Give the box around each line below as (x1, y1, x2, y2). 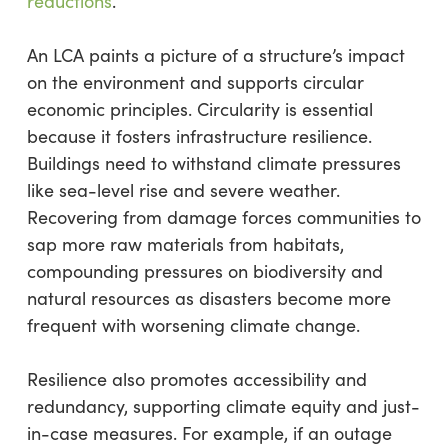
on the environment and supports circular (26, 70, 364, 94)
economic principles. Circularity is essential (26, 97, 373, 121)
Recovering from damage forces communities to (26, 205, 421, 229)
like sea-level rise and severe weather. (26, 178, 340, 202)
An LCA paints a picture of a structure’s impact (26, 43, 405, 67)
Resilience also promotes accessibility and (26, 367, 367, 391)
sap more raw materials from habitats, (26, 232, 344, 256)
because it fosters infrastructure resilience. (26, 124, 372, 148)
